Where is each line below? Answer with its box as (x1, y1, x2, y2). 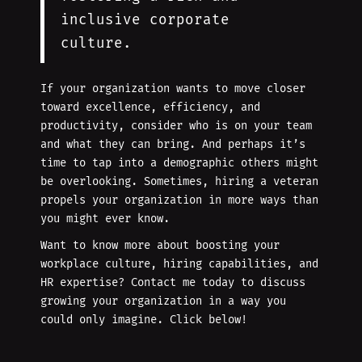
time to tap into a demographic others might (40, 156, 318, 170)
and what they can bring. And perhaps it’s (40, 137, 305, 152)
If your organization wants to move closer (40, 82, 305, 96)
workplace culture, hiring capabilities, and (40, 257, 318, 271)
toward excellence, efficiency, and (40, 100, 260, 115)
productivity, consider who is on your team (40, 119, 312, 133)
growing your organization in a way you (40, 294, 286, 309)
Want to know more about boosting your (40, 238, 280, 253)
